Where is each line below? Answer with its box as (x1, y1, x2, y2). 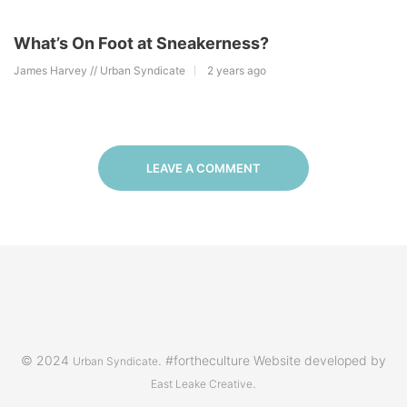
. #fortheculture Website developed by (158, 352, 386, 368)
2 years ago (207, 63, 266, 77)
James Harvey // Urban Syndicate (14, 63, 185, 77)
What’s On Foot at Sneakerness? (14, 33, 269, 53)
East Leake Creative (151, 376, 253, 391)
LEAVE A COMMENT (146, 160, 261, 175)
